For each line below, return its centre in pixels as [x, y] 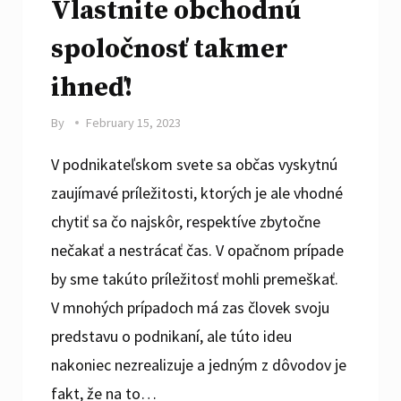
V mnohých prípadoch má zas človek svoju [191, 307]
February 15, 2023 [133, 122]
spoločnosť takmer [170, 49]
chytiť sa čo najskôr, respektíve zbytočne [186, 221]
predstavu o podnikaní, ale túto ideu [172, 336]
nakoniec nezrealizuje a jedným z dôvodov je [199, 364]
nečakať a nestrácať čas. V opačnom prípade [198, 250]
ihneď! [92, 87]
